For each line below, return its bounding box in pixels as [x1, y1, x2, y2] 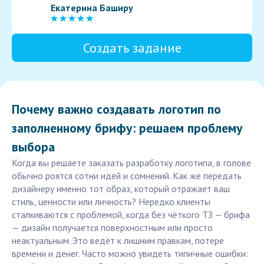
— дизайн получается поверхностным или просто [12, 222, 213, 234]
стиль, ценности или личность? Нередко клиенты [12, 196, 210, 208]
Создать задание [82, 39, 181, 57]
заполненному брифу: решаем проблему [12, 120, 243, 137]
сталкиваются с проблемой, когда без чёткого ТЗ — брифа [12, 209, 250, 221]
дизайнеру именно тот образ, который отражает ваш [12, 183, 230, 195]
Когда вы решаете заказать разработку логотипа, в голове [12, 157, 251, 169]
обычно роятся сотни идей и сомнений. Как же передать [12, 170, 242, 182]
